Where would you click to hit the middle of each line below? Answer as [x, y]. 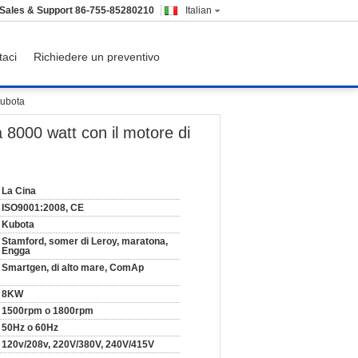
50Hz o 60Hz [30, 328]
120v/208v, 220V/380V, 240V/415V [78, 344]
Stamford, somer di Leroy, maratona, [85, 241]
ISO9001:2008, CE [43, 208]
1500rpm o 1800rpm [48, 311]
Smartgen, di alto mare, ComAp [73, 268]
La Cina [19, 191]
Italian [199, 10]
